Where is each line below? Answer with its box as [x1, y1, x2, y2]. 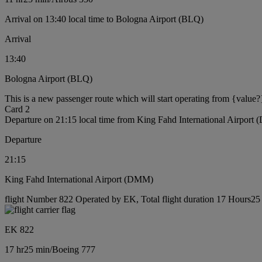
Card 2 [5, 104, 30, 115]
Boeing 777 [52, 244, 95, 255]
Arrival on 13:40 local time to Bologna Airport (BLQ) [5, 14, 204, 25]
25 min [24, 244, 50, 255]
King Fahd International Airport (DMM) [5, 174, 153, 185]
